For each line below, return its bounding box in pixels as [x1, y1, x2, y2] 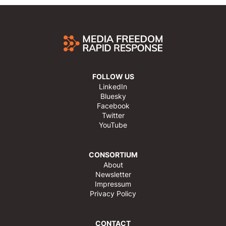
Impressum [95, 179, 131, 189]
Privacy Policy [90, 189, 136, 199]
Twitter [101, 110, 125, 121]
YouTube [99, 120, 127, 130]
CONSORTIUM [88, 149, 138, 160]
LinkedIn [99, 82, 127, 92]
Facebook [96, 101, 130, 111]
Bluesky [100, 91, 126, 101]
